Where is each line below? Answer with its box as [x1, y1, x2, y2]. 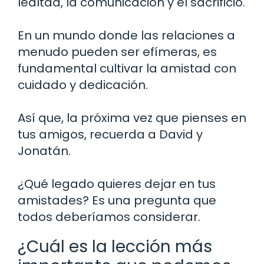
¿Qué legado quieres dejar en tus [18, 175, 216, 192]
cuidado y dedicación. [18, 76, 148, 93]
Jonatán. [18, 142, 71, 159]
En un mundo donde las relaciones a [18, 27, 235, 44]
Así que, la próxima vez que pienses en [18, 109, 246, 126]
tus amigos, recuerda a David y [18, 126, 203, 143]
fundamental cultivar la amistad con [18, 60, 236, 77]
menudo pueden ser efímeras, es [18, 43, 217, 60]
